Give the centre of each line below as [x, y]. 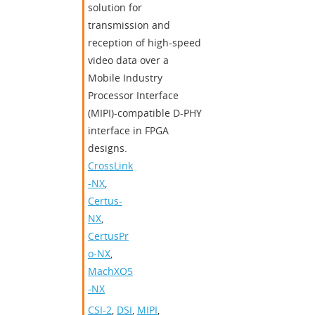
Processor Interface [133, 96]
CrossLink [110, 166]
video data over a [128, 60]
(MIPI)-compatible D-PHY [145, 113]
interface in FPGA [128, 131]
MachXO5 [110, 271]
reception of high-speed [144, 43]
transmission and [129, 25]
